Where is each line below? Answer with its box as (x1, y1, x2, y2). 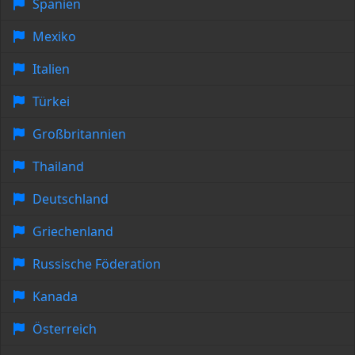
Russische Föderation (32, 255, 161, 273)
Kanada (32, 288, 78, 306)
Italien (32, 60, 70, 78)
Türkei (32, 93, 70, 111)
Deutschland (32, 190, 109, 208)
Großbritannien (32, 125, 126, 143)
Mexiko (32, 28, 76, 46)
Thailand (32, 158, 84, 176)
